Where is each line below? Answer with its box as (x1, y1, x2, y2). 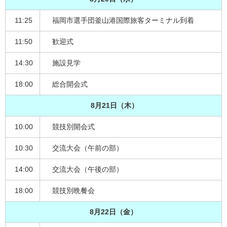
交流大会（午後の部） (45, 165, 125, 173)
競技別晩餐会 (45, 186, 97, 195)
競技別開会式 (45, 122, 97, 131)
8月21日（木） (89, 101, 138, 109)
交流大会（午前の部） (45, 143, 125, 152)
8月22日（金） (90, 207, 137, 216)
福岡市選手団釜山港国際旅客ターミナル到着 (45, 16, 196, 24)
